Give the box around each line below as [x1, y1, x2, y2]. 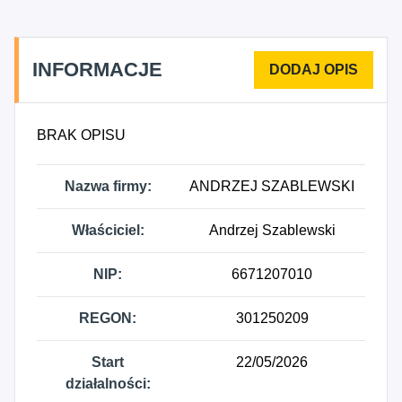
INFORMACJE [32, 58, 162, 81]
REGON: [79, 310, 136, 326]
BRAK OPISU [37, 127, 126, 143]
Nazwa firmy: [64, 179, 152, 194]
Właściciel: [71, 223, 144, 238]
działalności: [65, 376, 151, 391]
